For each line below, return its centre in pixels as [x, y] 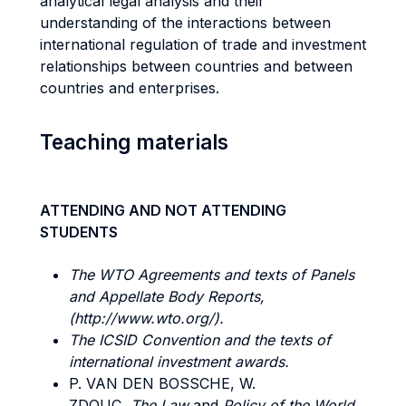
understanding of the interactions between [185, 23]
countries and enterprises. [130, 88]
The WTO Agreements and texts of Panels [212, 275]
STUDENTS [79, 232]
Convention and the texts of [236, 340]
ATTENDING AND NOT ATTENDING [163, 210]
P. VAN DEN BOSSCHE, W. [162, 383]
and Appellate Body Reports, [167, 296]
